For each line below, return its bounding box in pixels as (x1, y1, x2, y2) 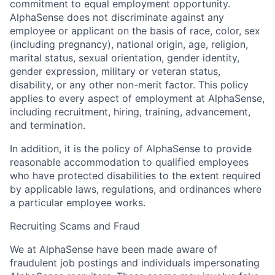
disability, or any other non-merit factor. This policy (10, 78, 249, 91)
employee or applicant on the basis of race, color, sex (10, 24, 260, 37)
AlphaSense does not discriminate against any (10, 10, 224, 23)
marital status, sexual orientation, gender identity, (10, 51, 239, 64)
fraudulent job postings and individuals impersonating (10, 256, 260, 269)
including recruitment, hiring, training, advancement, (10, 105, 250, 118)
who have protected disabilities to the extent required (10, 169, 261, 182)
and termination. (10, 118, 85, 131)
